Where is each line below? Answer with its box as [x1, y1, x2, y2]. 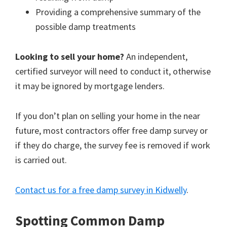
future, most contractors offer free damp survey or [15, 125, 208, 137]
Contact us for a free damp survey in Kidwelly [15, 184, 186, 196]
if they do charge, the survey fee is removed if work [15, 139, 210, 152]
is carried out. [15, 154, 67, 166]
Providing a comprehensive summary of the [35, 6, 201, 18]
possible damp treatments [35, 21, 136, 33]
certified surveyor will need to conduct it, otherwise [15, 65, 211, 78]
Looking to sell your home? [15, 51, 124, 63]
